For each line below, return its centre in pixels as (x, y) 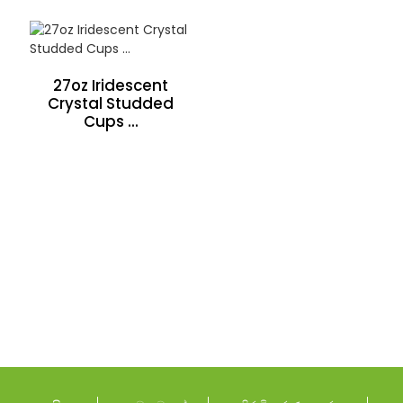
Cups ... (111, 121)
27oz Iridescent (111, 85)
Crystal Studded (111, 103)
